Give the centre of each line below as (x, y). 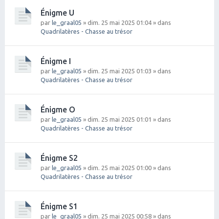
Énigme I (56, 61)
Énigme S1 (59, 206)
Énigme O (58, 109)
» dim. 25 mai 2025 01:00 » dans (126, 167)
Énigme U (57, 12)
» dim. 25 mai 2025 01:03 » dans (126, 71)
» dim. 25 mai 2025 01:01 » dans (126, 119)
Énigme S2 (59, 158)
